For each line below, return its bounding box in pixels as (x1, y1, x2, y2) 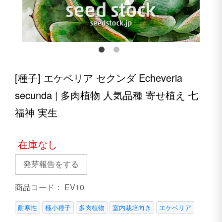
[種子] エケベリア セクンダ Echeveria (15, 70, 182, 85)
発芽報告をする (23, 158, 79, 169)
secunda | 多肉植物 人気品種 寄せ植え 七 (15, 88, 198, 102)
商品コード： (15, 181, 64, 193)
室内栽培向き (112, 203, 151, 212)
